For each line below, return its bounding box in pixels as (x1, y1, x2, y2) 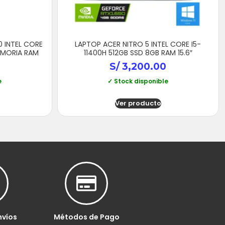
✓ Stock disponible (107, 77, 169, 86)
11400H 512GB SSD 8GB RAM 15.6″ (83, 47, 192, 58)
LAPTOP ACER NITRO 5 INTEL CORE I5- (75, 39, 201, 49)
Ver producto (115, 98, 161, 108)
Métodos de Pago (53, 212, 120, 222)
